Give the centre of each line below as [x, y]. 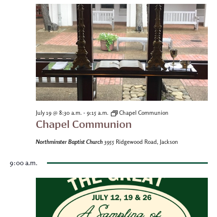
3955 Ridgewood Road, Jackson [141, 142]
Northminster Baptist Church [70, 142]
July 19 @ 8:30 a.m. [59, 113]
